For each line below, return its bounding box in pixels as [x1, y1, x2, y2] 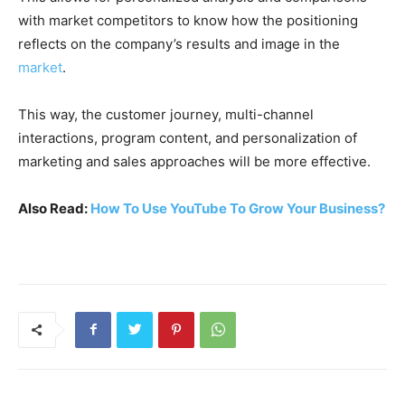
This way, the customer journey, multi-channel [18, 105, 314, 123]
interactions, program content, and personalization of [18, 128, 357, 146]
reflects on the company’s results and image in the [18, 34, 340, 52]
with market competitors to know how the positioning [18, 11, 358, 29]
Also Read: [18, 199, 90, 217]
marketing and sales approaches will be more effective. [18, 152, 371, 170]
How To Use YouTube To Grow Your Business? [90, 199, 385, 217]
